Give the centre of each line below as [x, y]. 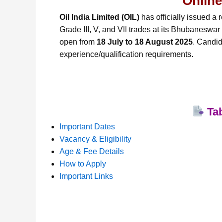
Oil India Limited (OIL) [99, 17]
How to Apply [83, 164]
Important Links [86, 176]
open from [78, 42]
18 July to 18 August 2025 [145, 42]
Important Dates [87, 126]
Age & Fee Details [92, 151]
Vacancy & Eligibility [95, 139]
